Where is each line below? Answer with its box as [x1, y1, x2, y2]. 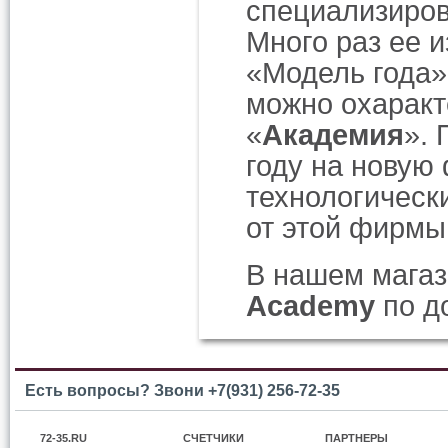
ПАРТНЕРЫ [325, 431, 388, 444]
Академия [262, 118, 405, 152]
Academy [246, 289, 376, 323]
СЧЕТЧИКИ [182, 431, 244, 444]
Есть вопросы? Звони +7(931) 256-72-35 [25, 381, 340, 399]
